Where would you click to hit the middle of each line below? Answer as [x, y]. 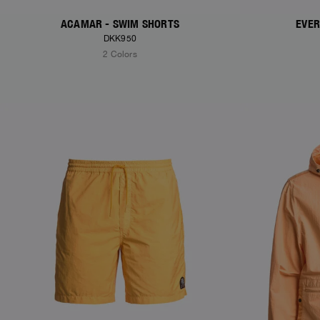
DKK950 [120, 39]
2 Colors [120, 55]
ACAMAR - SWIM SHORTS [120, 24]
